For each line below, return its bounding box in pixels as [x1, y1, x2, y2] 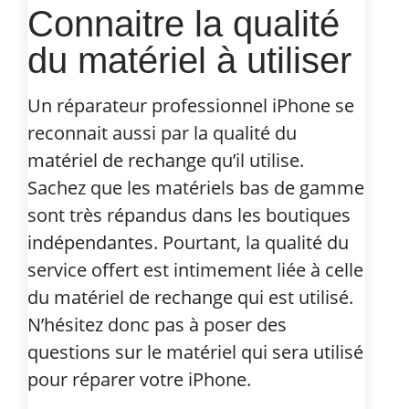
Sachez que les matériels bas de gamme [27, 174, 364, 200]
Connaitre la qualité [27, 3, 340, 44]
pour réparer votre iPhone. [27, 366, 251, 392]
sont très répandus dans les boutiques [27, 202, 351, 227]
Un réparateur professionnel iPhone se [27, 92, 354, 118]
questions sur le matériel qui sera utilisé [27, 339, 363, 364]
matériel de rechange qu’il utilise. [27, 147, 304, 173]
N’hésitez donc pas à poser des [27, 311, 287, 337]
